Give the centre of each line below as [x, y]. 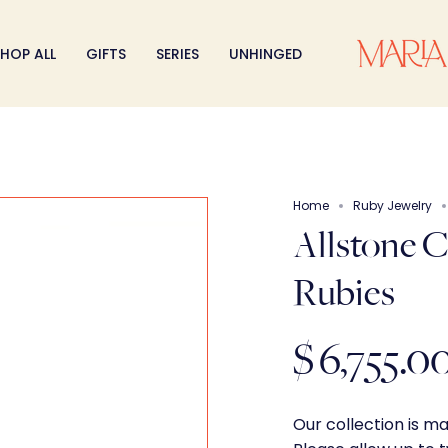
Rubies [344, 293]
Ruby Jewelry [392, 205]
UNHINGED [265, 53]
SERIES [177, 53]
